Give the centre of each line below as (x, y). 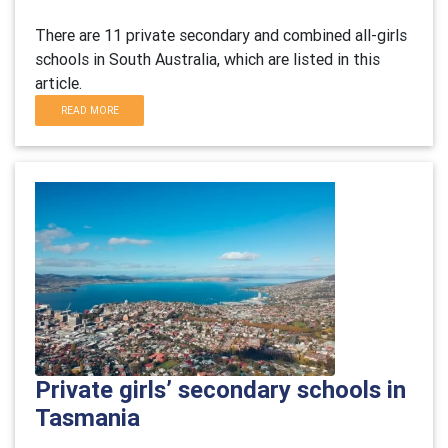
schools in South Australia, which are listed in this (207, 59)
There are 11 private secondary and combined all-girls (221, 35)
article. (58, 83)
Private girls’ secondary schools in (220, 389)
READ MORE (89, 110)
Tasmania (87, 417)
